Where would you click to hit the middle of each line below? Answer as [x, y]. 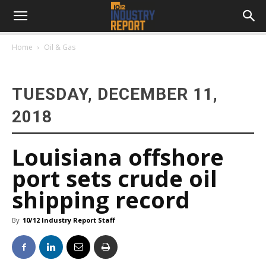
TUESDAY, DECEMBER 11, [115, 94]
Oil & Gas [60, 47]
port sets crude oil [115, 178]
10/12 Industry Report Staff [69, 220]
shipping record [101, 199]
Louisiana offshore [118, 157]
